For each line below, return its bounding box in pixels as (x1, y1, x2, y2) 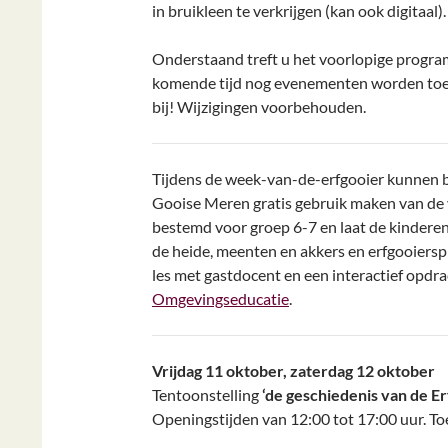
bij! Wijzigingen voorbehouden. (152, 97, 366, 116)
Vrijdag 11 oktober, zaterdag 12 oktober (152, 361, 435, 380)
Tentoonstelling (152, 385, 262, 404)
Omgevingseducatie (152, 289, 289, 308)
